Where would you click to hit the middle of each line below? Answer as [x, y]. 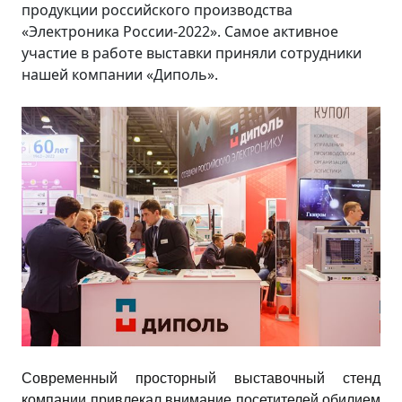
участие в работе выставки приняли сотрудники [192, 53]
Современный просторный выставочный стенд [201, 378]
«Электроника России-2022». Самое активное [180, 31]
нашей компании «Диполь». [120, 74]
